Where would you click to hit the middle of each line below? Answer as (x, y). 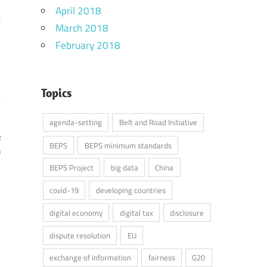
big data (124, 168)
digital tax (136, 212)
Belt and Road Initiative (158, 122)
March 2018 (82, 28)
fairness (162, 258)
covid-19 (64, 190)
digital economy (76, 212)
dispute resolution (80, 235)
